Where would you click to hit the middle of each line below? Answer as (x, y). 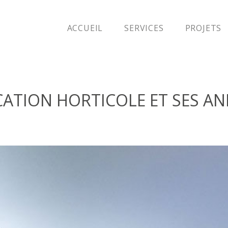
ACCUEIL (85, 28)
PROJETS (203, 28)
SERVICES (144, 28)
